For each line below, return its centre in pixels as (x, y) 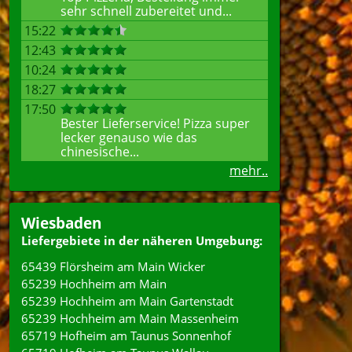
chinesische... (100, 152)
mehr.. (249, 170)
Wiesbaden (61, 223)
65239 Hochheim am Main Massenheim (130, 318)
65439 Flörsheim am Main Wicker (113, 266)
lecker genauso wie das (129, 137)
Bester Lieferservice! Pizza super (155, 123)
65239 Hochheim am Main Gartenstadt (127, 301)
